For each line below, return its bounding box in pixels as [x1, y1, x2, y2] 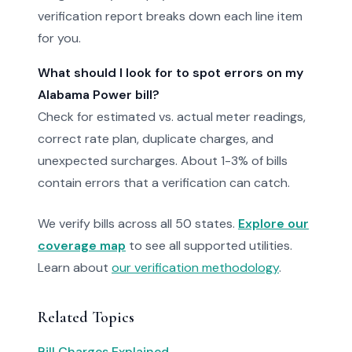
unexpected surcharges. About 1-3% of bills [38, 152, 288, 169]
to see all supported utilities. [126, 237, 292, 254]
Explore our [238, 215, 309, 232]
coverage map [38, 237, 126, 254]
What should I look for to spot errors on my [38, 64, 303, 81]
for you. [38, 30, 81, 46]
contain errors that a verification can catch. [38, 174, 290, 191]
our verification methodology [112, 259, 279, 276]
